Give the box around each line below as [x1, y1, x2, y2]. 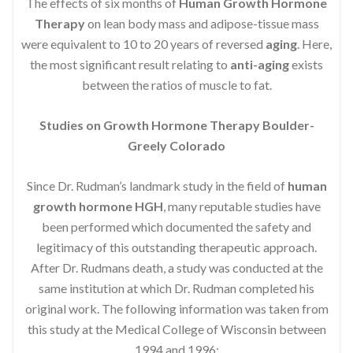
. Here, [297, 35, 332, 51]
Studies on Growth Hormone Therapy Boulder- [39, 117, 314, 132]
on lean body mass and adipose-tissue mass [84, 15, 319, 31]
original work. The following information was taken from [24, 300, 329, 316]
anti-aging [230, 56, 289, 72]
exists [289, 56, 323, 72]
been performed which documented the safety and [42, 218, 311, 234]
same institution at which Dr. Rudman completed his [39, 280, 314, 295]
